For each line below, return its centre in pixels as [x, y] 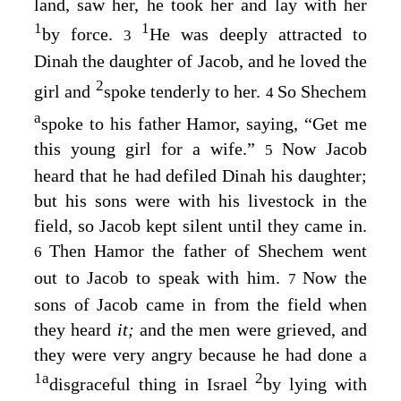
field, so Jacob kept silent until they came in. [200, 225]
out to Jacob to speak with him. [161, 277]
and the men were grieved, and [253, 329]
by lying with [316, 384]
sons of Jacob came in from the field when [200, 304]
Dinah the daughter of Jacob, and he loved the [200, 61]
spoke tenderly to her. [184, 91]
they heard [76, 329]
